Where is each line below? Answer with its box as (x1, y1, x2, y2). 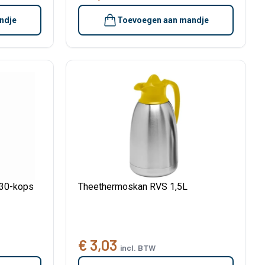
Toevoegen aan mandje (117, 15, 209, 25)
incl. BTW (120, 243, 156, 253)
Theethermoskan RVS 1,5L (78, 180, 188, 192)
